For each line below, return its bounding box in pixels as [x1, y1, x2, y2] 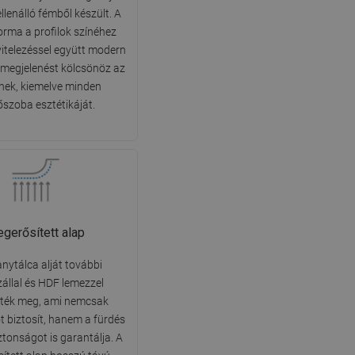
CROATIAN [70, 116, 112, 127]
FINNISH [70, 62, 104, 73]
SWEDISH [70, 35, 109, 46]
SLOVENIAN [70, 170, 117, 181]
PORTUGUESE [70, 89, 128, 100]
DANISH [70, 8, 102, 19]
